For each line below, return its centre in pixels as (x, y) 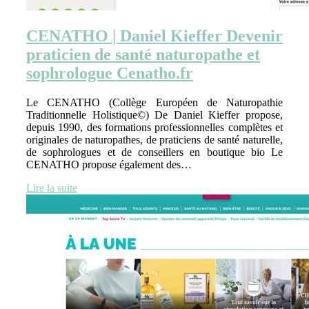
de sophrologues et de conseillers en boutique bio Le (154, 152)
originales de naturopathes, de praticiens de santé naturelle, (154, 140)
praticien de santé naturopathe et (143, 55)
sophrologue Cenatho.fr (110, 73)
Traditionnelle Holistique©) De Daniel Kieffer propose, (154, 115)
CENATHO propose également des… (109, 165)
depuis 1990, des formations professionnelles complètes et (154, 128)
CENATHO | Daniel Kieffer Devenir (154, 36)
